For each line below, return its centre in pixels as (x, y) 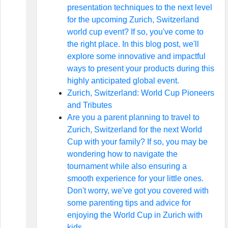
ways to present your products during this (140, 68)
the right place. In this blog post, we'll (133, 44)
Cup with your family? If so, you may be (137, 142)
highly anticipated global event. (123, 81)
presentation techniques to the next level (139, 7)
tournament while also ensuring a (127, 166)
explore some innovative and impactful (136, 56)
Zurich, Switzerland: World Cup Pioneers (140, 93)
